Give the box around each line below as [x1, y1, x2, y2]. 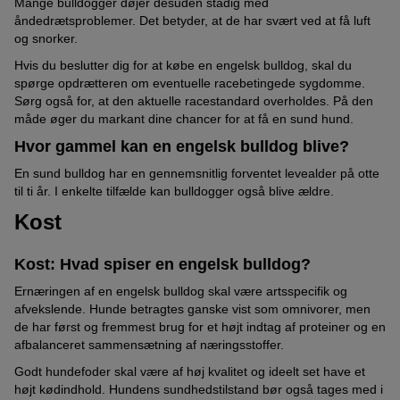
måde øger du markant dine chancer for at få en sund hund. [14, 112, 354, 127]
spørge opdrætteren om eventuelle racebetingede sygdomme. [14, 76, 365, 91]
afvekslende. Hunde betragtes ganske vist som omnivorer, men [14, 301, 371, 316]
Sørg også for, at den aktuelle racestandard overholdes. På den [14, 94, 373, 109]
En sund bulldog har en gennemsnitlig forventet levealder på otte [14, 166, 379, 181]
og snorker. [14, 31, 78, 46]
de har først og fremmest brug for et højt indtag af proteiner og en [14, 319, 386, 334]
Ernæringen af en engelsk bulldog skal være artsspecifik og [14, 283, 347, 298]
